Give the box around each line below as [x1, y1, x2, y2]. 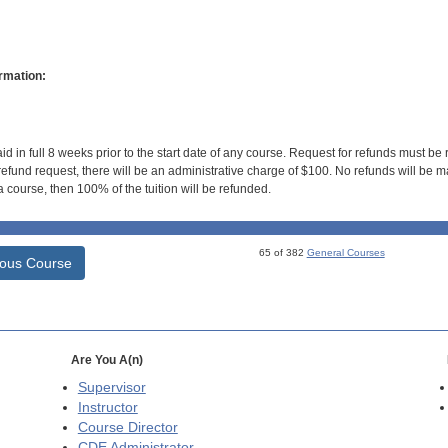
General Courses [306, 247, 385, 259]
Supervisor [77, 380, 146, 396]
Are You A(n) [70, 353, 143, 368]
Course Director [77, 420, 178, 436]
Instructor [77, 400, 138, 416]
